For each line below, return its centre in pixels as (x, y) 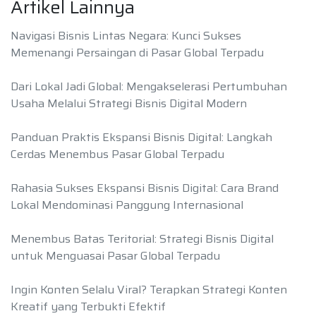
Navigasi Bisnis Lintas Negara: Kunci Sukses (126, 36)
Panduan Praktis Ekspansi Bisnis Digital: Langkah (141, 138)
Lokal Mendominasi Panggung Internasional (127, 205)
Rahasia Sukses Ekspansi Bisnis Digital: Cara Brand (145, 188)
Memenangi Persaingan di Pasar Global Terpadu (137, 53)
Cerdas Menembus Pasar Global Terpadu (117, 154)
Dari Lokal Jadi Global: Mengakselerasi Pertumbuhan (149, 87)
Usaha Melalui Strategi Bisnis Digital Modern (129, 104)
